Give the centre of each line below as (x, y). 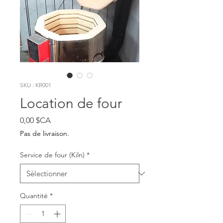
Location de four (71, 103)
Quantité (34, 196)
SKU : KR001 (36, 85)
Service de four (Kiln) (52, 155)
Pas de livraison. (45, 133)
